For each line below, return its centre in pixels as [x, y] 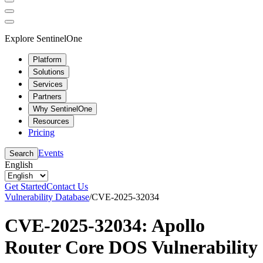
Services [48, 84]
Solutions [49, 72]
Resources [51, 121]
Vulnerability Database [47, 197]
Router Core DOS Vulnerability [131, 247]
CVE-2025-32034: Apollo [105, 225]
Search [21, 153]
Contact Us [67, 186]
